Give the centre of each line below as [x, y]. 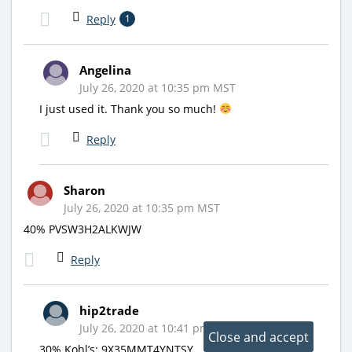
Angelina [105, 70]
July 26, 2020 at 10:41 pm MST [158, 328]
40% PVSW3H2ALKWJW [82, 229]
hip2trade [109, 310]
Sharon [84, 190]
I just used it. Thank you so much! [129, 108]
